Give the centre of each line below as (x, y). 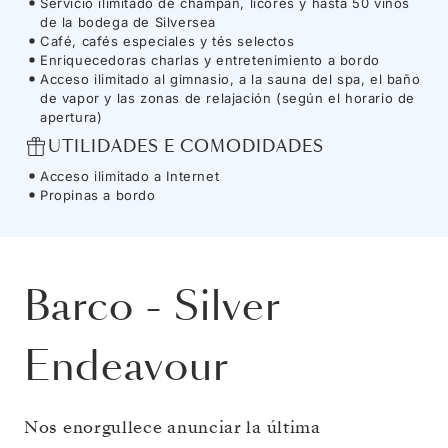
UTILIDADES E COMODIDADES (186, 147)
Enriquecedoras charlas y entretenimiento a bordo (210, 59)
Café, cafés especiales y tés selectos (167, 40)
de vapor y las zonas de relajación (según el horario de (228, 97)
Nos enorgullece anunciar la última (172, 427)
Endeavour (126, 366)
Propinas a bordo (98, 194)
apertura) (71, 116)
